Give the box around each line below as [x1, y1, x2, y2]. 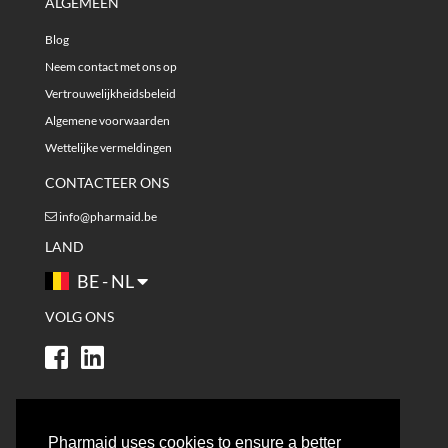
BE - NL [74, 269, 137, 292]
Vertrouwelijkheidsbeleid [45, 85, 176, 101]
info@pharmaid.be [59, 208, 157, 224]
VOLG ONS [45, 307, 114, 325]
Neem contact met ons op [45, 58, 177, 74]
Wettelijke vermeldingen [45, 139, 172, 155]
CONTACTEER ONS [45, 173, 169, 191]
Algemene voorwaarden [45, 112, 170, 128]
